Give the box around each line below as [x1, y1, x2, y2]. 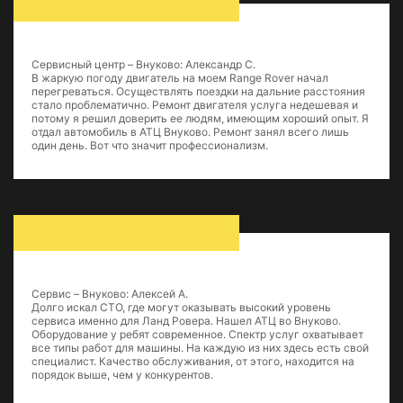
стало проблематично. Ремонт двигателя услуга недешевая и [31, 98, 358, 112]
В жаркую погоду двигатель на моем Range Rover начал [31, 71, 328, 85]
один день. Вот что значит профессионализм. [31, 139, 268, 152]
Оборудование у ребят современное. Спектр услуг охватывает [31, 327, 363, 341]
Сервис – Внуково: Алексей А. [31, 287, 188, 300]
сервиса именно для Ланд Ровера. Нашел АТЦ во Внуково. [31, 314, 341, 327]
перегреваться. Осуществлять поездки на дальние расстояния [31, 85, 365, 98]
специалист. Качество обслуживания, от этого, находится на [31, 354, 354, 368]
